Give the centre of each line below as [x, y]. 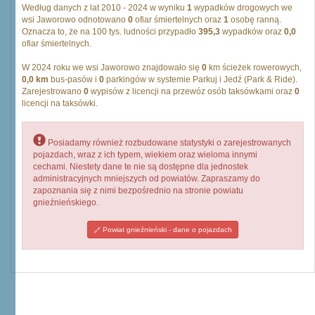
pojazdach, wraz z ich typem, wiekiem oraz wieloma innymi [145, 155]
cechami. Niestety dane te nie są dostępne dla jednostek [141, 167]
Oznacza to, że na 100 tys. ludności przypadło [110, 32]
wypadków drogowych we [242, 8]
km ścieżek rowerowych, [254, 67]
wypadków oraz [252, 32]
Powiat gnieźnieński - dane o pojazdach [166, 230]
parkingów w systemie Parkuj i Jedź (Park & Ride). [201, 79]
